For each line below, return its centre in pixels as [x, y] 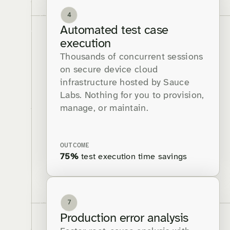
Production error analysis [124, 218]
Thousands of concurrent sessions [132, 57]
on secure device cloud [109, 70]
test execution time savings [133, 157]
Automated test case [114, 31]
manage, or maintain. [104, 109]
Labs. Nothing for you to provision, [132, 96]
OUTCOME [75, 146]
